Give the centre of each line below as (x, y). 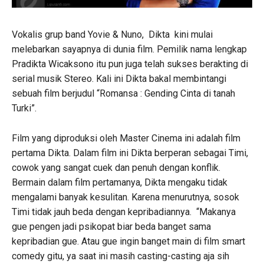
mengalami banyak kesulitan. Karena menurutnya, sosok (126, 197)
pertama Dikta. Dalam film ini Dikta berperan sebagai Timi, (130, 153)
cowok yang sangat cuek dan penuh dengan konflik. (116, 167)
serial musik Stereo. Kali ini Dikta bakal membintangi (119, 78)
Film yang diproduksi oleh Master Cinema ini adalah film (126, 138)
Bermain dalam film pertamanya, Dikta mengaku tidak (120, 182)
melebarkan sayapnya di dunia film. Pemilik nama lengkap (129, 49)
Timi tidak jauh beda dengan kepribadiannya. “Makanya (124, 212)
